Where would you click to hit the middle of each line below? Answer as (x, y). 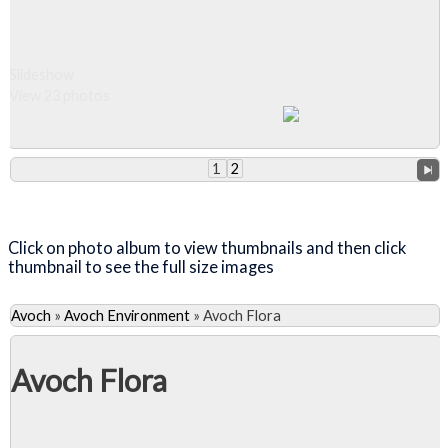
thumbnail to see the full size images (142, 267)
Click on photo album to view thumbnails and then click (207, 248)
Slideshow (41, 74)
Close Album (101, 200)
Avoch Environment (127, 315)
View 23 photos (59, 95)
